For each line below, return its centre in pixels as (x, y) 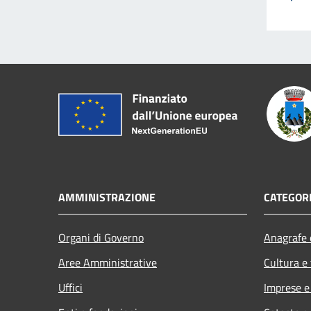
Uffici (70, 287)
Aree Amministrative (108, 262)
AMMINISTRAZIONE (107, 197)
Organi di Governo (101, 237)
